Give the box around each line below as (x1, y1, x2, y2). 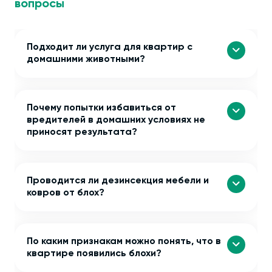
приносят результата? (27, 127, 137, 138)
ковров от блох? (27, 188, 104, 199)
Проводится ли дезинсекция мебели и (27, 176, 209, 186)
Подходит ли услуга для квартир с (27, 42, 192, 53)
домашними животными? (27, 55, 145, 65)
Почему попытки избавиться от (27, 103, 176, 114)
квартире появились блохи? (27, 249, 161, 259)
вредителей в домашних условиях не (27, 115, 205, 126)
